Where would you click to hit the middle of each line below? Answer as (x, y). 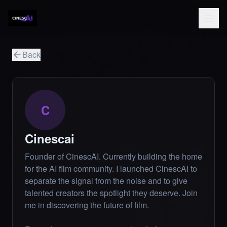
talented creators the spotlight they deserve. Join (111, 193)
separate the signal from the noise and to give (106, 181)
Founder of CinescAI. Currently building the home (113, 156)
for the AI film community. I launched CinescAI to (111, 168)
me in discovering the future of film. (87, 205)
